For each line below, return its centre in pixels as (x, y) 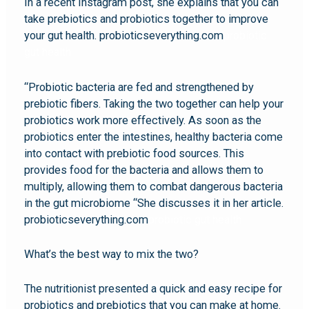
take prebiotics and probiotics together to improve (147, 19)
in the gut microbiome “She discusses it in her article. (154, 203)
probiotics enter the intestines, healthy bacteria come (154, 137)
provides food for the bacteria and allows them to (144, 170)
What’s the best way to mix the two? (112, 254)
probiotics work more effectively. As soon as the (143, 120)
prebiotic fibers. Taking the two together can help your (154, 103)
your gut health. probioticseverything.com (124, 36)
